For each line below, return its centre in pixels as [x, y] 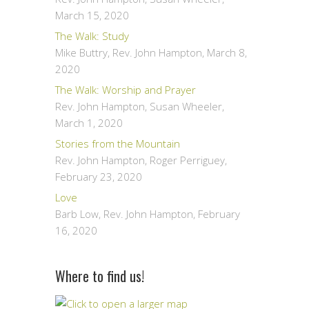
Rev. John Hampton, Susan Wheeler [139, 106]
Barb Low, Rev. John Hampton [124, 213]
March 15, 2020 [92, 15]
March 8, [227, 52]
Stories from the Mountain [118, 143]
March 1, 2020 [89, 122]
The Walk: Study [92, 36]
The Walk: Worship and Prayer [126, 89]
